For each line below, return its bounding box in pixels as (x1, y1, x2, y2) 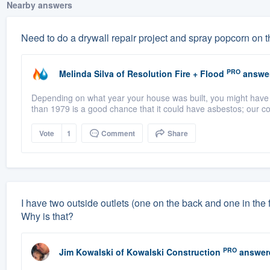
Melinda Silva (58, 67, 114, 80)
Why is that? (20, 209, 74, 224)
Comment (99, 128, 135, 139)
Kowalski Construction (126, 246, 221, 259)
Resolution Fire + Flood (127, 67, 224, 80)
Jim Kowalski (58, 246, 113, 259)
